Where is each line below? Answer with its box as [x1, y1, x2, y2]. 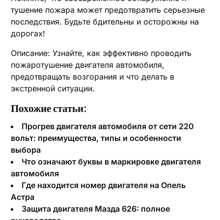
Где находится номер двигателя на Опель [22, 180, 186, 190]
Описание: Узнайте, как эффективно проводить [11, 48, 192, 58]
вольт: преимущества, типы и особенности [11, 133, 182, 143]
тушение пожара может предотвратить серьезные [11, 5, 205, 15]
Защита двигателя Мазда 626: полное [22, 204, 170, 214]
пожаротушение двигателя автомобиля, [11, 60, 165, 70]
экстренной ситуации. [11, 83, 95, 93]
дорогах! [11, 28, 46, 38]
